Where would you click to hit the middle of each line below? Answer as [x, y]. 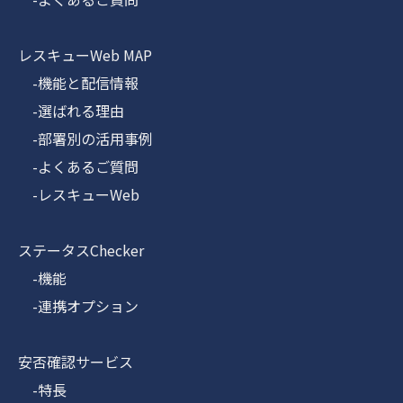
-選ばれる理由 [71, 111]
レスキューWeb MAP [85, 55]
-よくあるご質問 [78, 167]
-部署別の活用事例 [85, 139]
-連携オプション [78, 306]
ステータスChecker [81, 251]
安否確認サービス [76, 362]
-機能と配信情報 [78, 83]
